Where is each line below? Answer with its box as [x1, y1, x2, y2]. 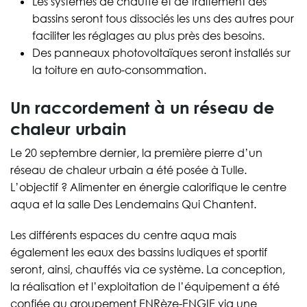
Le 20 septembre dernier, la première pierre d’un [10, 146, 262, 160]
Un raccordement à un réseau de [10, 97, 274, 118]
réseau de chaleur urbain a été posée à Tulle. [10, 163, 247, 177]
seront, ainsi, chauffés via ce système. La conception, [10, 262, 285, 277]
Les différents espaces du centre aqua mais [10, 228, 236, 243]
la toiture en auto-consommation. [32, 63, 206, 77]
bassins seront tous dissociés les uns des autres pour [32, 12, 294, 26]
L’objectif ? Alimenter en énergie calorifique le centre [10, 180, 286, 195]
